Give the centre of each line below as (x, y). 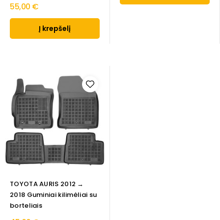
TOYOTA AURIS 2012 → (47, 184)
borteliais (26, 206)
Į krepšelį (55, 29)
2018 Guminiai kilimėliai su (54, 195)
